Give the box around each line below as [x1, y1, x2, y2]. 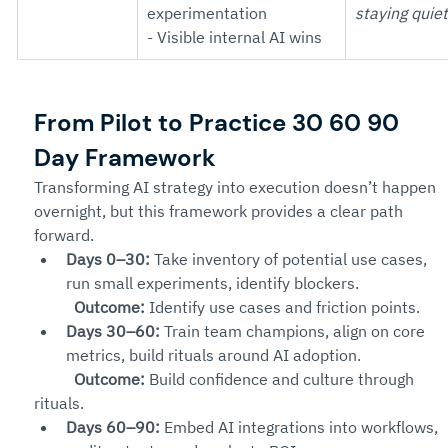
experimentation [147, 3, 267, 23]
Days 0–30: [66, 249, 150, 269]
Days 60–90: [66, 417, 160, 437]
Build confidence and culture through [145, 369, 418, 389]
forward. [34, 225, 94, 245]
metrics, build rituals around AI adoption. [66, 345, 361, 365]
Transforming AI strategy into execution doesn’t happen [34, 177, 440, 197]
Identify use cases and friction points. [145, 297, 420, 317]
